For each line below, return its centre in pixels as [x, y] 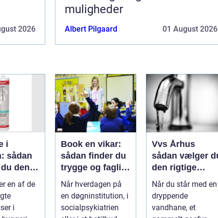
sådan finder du [93, 155]
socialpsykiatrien [90, 207]
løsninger [81, 191]
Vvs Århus [173, 144]
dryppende [170, 196]
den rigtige [174, 167]
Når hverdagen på [91, 184]
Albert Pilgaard [91, 29]
